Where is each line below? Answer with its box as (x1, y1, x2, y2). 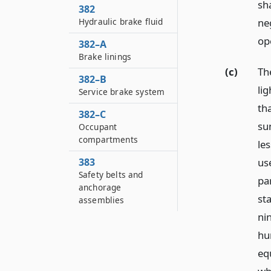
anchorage (79, 181, 122, 193)
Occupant (79, 121, 117, 132)
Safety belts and (79, 169, 143, 180)
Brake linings (79, 51, 132, 62)
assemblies (79, 194, 125, 206)
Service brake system (79, 86, 165, 97)
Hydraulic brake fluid (79, 16, 163, 27)
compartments (79, 134, 138, 145)
